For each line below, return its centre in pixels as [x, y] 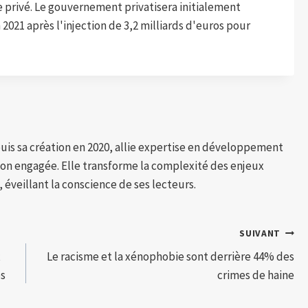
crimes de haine [256, 275]
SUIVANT [260, 233]
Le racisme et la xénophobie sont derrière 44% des [171, 257]
